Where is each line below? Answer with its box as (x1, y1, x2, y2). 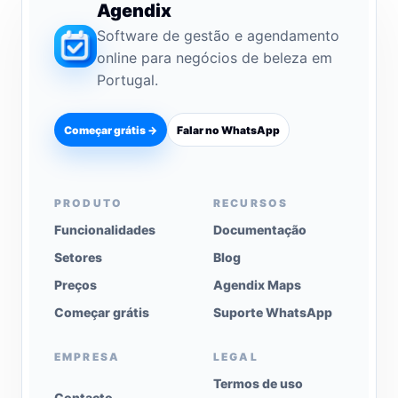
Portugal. (97, 71, 158, 90)
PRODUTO (54, 196, 123, 211)
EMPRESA (54, 350, 121, 364)
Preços (54, 277, 97, 293)
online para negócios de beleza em (97, 49, 332, 68)
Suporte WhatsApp (213, 305, 332, 321)
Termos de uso (213, 376, 303, 392)
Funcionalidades (54, 222, 155, 238)
